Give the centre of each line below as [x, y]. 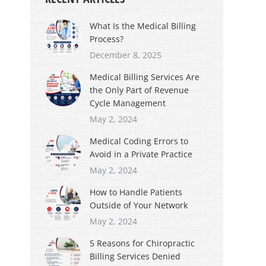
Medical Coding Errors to [139, 141]
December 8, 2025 [126, 55]
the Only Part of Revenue [139, 90]
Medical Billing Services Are [145, 77]
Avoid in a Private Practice [141, 154]
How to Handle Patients [136, 192]
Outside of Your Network [139, 205]
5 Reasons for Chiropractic [142, 243]
